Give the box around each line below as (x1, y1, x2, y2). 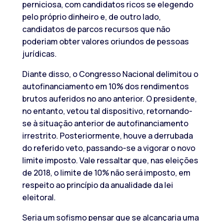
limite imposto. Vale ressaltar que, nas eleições (22, 154, 198, 166)
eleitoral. (22, 191, 56, 203)
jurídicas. (22, 48, 57, 59)
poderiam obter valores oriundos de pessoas (22, 36, 189, 47)
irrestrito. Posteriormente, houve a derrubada (22, 130, 193, 141)
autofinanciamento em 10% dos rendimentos (22, 80, 189, 92)
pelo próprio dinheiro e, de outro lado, (22, 11, 161, 22)
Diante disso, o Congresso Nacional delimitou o (22, 68, 198, 79)
